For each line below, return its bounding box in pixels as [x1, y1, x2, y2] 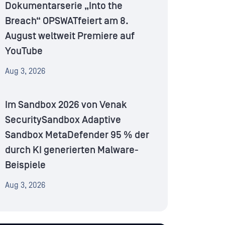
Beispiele [5, 160, 46, 171]
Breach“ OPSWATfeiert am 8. [5, 16, 129, 27]
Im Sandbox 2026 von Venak [5, 99, 127, 111]
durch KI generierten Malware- [5, 145, 139, 156]
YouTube [5, 46, 43, 57]
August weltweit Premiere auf [5, 31, 135, 42]
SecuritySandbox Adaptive [5, 115, 121, 126]
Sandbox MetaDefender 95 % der [5, 130, 149, 141]
